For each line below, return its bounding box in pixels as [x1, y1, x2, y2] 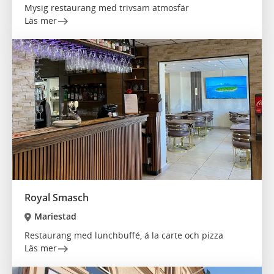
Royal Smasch [24, 191, 89, 205]
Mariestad [34, 210, 76, 223]
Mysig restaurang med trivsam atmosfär [24, 2, 189, 14]
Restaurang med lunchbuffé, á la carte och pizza [24, 229, 223, 242]
